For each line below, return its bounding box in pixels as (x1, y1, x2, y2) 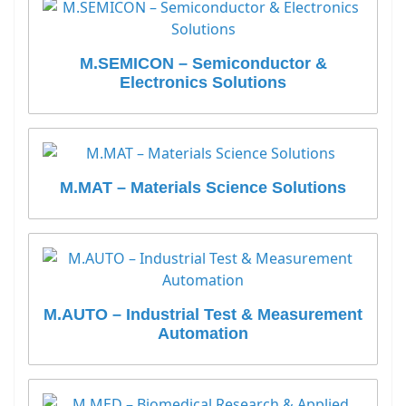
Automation (158, 324, 248, 343)
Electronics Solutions (120, 73, 286, 92)
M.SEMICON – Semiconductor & (79, 54, 327, 72)
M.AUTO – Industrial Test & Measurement (43, 305, 362, 324)
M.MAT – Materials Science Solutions (60, 179, 346, 197)
